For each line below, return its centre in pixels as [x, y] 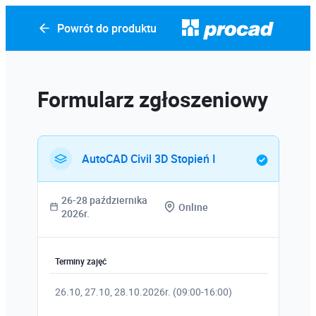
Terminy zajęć [80, 261]
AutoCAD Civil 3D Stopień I [148, 159]
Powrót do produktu [107, 28]
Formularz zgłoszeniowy [152, 99]
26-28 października [104, 200]
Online [193, 207]
